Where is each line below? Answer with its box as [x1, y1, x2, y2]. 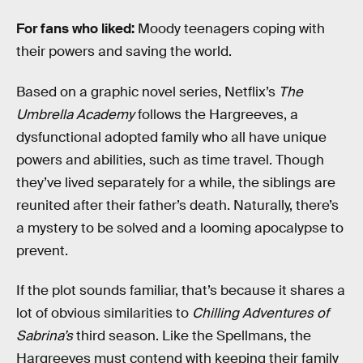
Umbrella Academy [16, 105, 135, 123]
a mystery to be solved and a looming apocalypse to [16, 219, 344, 237]
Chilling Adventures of [192, 305, 329, 322]
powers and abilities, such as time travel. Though [16, 151, 324, 169]
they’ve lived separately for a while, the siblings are [16, 173, 335, 191]
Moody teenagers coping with [138, 20, 325, 38]
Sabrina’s [16, 327, 73, 345]
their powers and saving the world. [16, 43, 232, 61]
